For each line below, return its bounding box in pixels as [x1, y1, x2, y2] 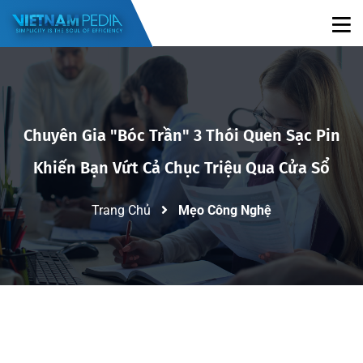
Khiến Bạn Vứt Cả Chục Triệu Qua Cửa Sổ [33, 157, 330, 177]
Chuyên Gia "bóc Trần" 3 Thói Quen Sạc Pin [23, 125, 340, 145]
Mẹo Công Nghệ [178, 202, 271, 218]
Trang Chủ [92, 202, 151, 218]
